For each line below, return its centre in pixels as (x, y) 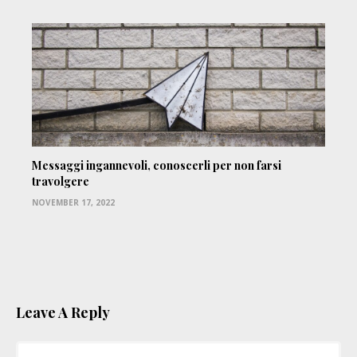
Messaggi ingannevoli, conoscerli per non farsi (157, 166)
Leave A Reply (63, 313)
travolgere (61, 182)
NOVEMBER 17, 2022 (73, 203)
